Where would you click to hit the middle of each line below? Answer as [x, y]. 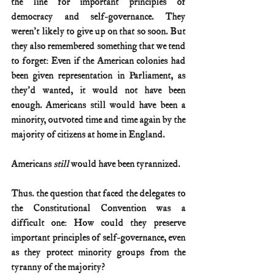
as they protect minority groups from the [98, 253]
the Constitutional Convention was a [98, 209]
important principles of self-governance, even [98, 238]
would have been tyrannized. [125, 165]
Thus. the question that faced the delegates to [98, 194]
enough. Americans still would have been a [98, 106]
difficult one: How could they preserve [98, 223]
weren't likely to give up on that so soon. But [98, 32]
